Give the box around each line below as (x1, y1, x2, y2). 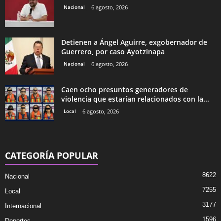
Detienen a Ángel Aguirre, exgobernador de (61, 37, 207, 47)
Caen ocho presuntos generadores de (61, 84, 188, 94)
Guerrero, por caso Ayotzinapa (61, 46, 165, 56)
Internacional (5, 202, 41, 210)
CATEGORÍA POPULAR (5, 149, 98, 161)
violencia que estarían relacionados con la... (61, 94, 209, 104)
